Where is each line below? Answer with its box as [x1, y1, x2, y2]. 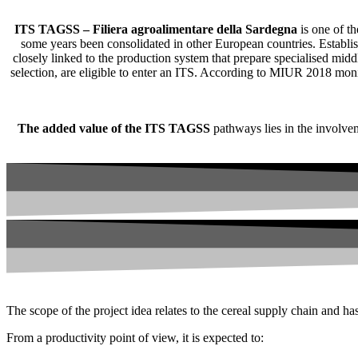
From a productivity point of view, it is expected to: [6, 330, 264, 344]
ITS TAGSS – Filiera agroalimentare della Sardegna [14, 22, 297, 36]
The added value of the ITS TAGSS [17, 121, 210, 135]
